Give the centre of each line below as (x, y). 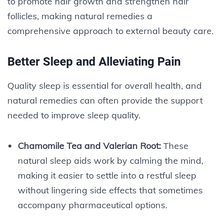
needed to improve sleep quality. (74, 115)
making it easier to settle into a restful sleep (107, 175)
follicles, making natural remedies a (80, 16)
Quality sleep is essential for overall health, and (105, 85)
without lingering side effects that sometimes (110, 190)
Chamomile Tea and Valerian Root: (89, 146)
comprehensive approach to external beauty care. (110, 31)
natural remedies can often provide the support (105, 100)
